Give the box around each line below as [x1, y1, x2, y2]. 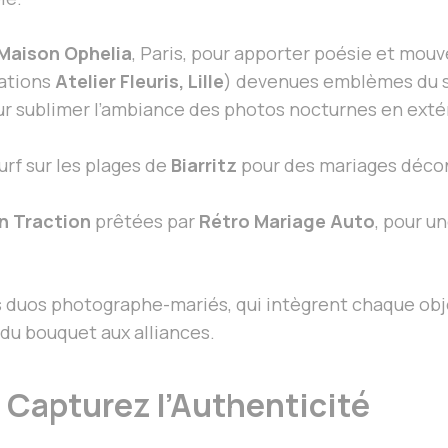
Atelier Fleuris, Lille [55, 68, 224, 93]
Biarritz [171, 152, 237, 177]
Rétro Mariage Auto [199, 208, 375, 233]
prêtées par [91, 208, 199, 233]
